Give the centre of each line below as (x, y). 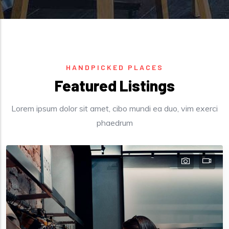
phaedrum (114, 122)
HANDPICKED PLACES (114, 67)
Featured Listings (114, 85)
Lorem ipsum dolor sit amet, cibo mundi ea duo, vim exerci (114, 108)
